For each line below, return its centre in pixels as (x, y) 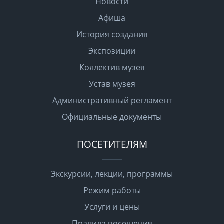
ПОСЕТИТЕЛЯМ (112, 144)
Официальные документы (112, 117)
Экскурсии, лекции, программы (112, 174)
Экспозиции (112, 51)
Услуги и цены (112, 207)
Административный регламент (112, 101)
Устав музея (112, 84)
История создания (112, 35)
